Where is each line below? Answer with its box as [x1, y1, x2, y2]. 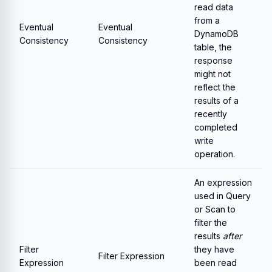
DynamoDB [194, 29, 239, 39]
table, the [194, 42, 232, 52]
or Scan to [194, 204, 236, 214]
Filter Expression [98, 251, 165, 261]
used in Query [194, 191, 251, 201]
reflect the [194, 82, 236, 92]
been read [194, 257, 237, 268]
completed [194, 122, 237, 132]
